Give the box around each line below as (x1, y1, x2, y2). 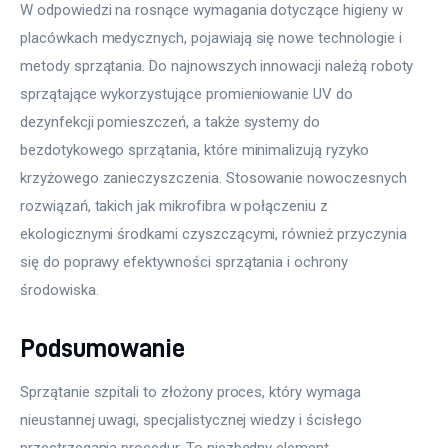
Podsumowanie (20, 333, 186, 361)
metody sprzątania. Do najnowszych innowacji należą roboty (20, 56, 418, 75)
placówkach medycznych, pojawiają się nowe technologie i (20, 28, 406, 47)
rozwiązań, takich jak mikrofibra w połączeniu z (20, 196, 332, 215)
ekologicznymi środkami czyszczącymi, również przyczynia (20, 224, 411, 243)
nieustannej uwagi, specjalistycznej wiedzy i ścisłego (20, 411, 366, 430)
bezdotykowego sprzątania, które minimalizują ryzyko (20, 140, 373, 159)
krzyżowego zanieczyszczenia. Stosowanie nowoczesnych (20, 168, 411, 187)
